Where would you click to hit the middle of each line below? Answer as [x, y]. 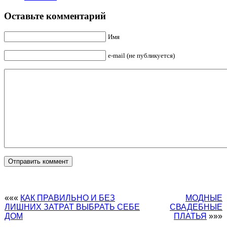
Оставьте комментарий [55, 16]
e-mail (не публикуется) [141, 56]
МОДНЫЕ [204, 198]
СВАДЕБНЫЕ [196, 207]
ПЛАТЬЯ [190, 216]
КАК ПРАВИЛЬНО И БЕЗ [68, 198]
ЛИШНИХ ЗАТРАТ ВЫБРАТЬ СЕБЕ [72, 207]
